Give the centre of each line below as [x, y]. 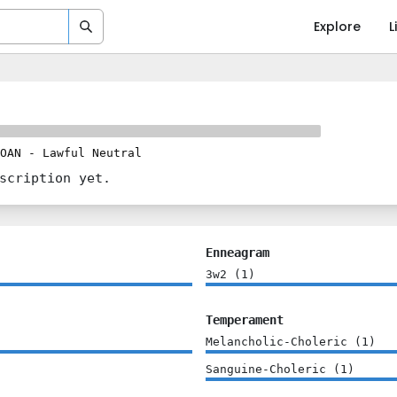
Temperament [244, 320]
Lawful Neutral [92, 153]
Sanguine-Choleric [265, 369]
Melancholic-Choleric [276, 342]
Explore [338, 27]
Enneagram [237, 253]
